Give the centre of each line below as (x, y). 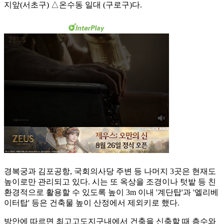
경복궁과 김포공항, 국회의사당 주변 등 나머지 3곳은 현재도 (110, 171)
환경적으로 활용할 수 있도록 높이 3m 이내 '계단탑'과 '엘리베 (111, 192)
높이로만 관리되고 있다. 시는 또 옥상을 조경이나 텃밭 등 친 (110, 182)
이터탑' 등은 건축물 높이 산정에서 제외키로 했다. (92, 203)
